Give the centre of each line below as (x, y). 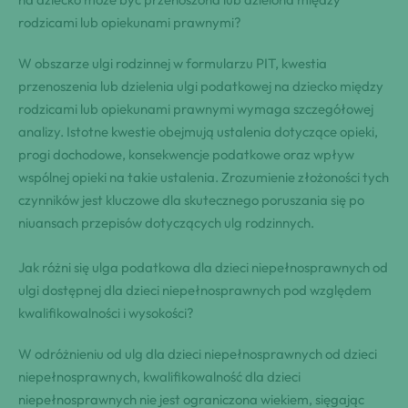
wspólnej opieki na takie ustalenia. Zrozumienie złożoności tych (204, 177)
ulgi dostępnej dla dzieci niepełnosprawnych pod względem (195, 290)
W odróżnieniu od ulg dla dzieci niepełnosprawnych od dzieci (198, 353)
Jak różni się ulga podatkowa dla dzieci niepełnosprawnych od (203, 267)
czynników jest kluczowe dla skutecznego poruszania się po (191, 199)
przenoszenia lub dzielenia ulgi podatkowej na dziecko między (201, 86)
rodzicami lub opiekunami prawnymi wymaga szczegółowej (196, 108)
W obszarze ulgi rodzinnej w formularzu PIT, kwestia (173, 63)
